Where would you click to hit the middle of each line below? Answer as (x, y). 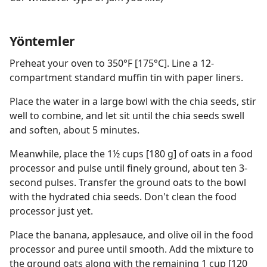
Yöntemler (43, 41)
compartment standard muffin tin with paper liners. (126, 77)
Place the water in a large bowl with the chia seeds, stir (133, 101)
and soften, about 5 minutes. (74, 130)
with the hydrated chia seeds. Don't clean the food (123, 197)
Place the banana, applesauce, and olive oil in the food (131, 235)
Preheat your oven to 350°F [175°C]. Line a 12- (112, 63)
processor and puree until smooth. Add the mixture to (132, 249)
